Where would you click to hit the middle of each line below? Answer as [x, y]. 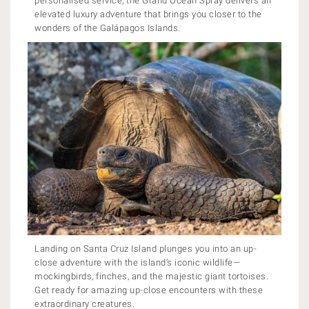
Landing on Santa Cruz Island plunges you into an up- [146, 249]
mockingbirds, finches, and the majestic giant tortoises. [151, 276]
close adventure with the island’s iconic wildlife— [137, 262]
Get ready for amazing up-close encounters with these [149, 290]
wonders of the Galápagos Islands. [108, 28]
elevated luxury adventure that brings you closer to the [148, 14]
